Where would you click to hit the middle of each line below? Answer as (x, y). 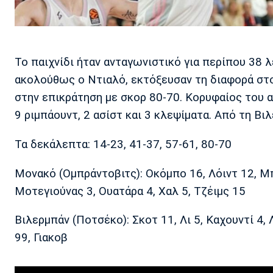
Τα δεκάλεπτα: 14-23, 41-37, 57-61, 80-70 (123, 144)
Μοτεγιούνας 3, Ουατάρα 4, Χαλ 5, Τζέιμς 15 (130, 191)
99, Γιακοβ (41, 238)
